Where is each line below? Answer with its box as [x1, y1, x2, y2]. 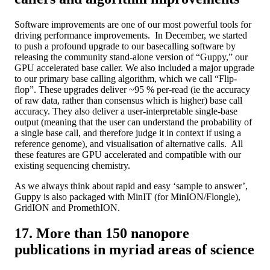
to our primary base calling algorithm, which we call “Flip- [14, 73, 237, 84]
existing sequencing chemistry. [14, 160, 130, 171]
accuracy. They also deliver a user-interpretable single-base [14, 105, 237, 116]
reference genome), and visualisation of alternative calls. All [14, 138, 243, 149]
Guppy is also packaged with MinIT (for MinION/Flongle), [14, 191, 240, 202]
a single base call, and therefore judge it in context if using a [14, 127, 241, 138]
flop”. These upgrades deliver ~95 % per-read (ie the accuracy [14, 84, 250, 95]
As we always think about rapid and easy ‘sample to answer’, [14, 180, 248, 191]
